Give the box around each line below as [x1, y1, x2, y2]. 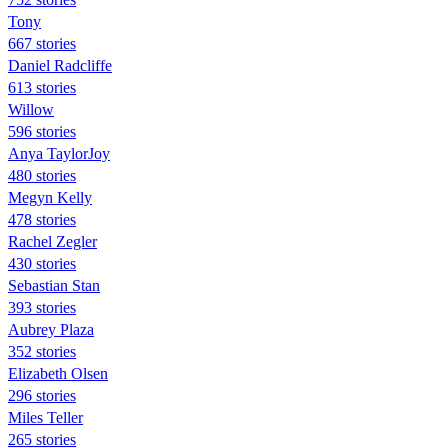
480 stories [8, 166, 76, 184]
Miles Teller [8, 408, 83, 426]
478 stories [8, 210, 76, 228]
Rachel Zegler [8, 232, 97, 250]
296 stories [8, 386, 76, 404]
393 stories [8, 298, 76, 316]
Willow [8, 100, 54, 118]
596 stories [8, 122, 76, 140]
